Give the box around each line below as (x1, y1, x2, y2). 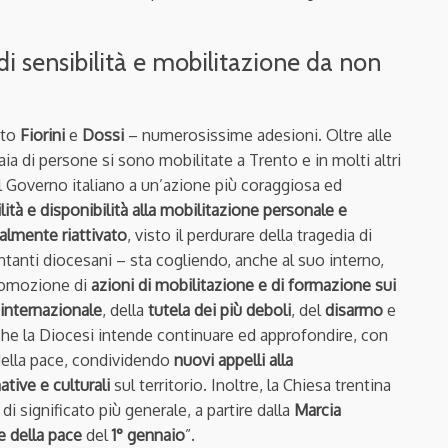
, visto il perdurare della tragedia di (127, 224, 372, 245)
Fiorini (20, 124, 65, 145)
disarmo (325, 299, 383, 320)
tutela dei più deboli (148, 299, 291, 320)
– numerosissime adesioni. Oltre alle (124, 124, 392, 145)
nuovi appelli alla (174, 349, 293, 370)
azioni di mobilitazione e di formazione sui (91, 274, 396, 295)
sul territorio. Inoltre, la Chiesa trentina (110, 374, 391, 395)
